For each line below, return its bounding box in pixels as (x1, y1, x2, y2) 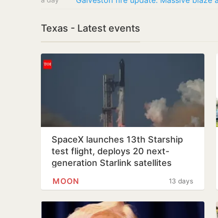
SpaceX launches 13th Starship (52, 134, 183, 145)
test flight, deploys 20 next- (52, 146, 169, 156)
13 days (169, 177, 193, 185)
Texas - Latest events (41, 22, 140, 34)
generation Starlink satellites (52, 158, 172, 168)
